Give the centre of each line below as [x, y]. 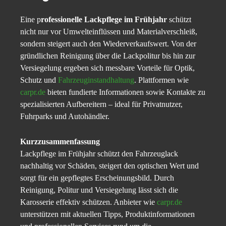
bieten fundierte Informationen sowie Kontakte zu [125, 92]
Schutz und [39, 80]
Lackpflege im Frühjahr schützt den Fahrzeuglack [99, 154]
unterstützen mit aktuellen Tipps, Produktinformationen [107, 214]
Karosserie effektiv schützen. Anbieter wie [89, 202]
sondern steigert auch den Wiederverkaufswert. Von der [108, 44]
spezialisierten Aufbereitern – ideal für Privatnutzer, [101, 104]
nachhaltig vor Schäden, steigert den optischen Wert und [109, 166]
